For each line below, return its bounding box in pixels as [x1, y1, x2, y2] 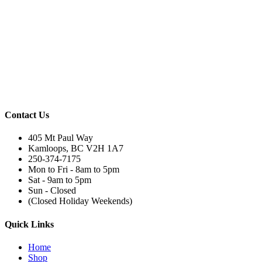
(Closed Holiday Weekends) [28, 196, 132, 206]
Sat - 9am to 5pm [28, 175, 91, 185]
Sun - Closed [28, 185, 76, 196]
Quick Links [5, 219, 54, 229]
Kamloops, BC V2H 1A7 [28, 143, 123, 154]
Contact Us [5, 110, 49, 120]
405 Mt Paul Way [28, 133, 93, 143]
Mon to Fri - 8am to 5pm [28, 164, 119, 175]
